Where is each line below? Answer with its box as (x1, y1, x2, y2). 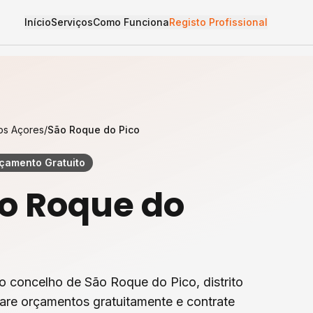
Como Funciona (92, 16, 169, 28)
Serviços (50, 16, 93, 28)
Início (24, 16, 51, 28)
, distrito (196, 275, 243, 289)
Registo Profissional (168, 16, 268, 28)
